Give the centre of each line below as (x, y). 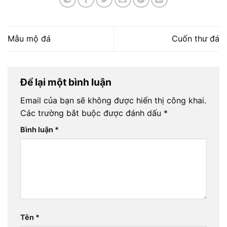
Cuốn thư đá (196, 39)
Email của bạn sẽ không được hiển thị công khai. (113, 101)
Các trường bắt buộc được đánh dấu (92, 113)
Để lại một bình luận (67, 82)
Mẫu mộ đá (29, 39)
